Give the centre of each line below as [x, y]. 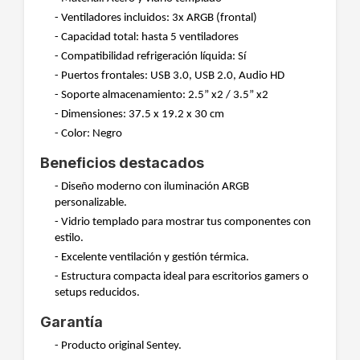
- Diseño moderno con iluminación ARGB [152, 187]
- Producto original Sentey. [118, 346]
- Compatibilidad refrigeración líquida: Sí [150, 57]
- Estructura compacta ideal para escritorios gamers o [182, 277]
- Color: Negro [88, 134]
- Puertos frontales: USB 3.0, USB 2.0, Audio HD [170, 76]
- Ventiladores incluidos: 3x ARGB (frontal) [156, 18]
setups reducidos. [97, 293]
